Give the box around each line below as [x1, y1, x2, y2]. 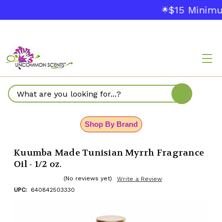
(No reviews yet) [63, 175, 112, 182]
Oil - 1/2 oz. [14, 159, 62, 170]
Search [9, 94, 36, 104]
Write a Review [117, 175, 162, 182]
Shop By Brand [84, 120, 138, 128]
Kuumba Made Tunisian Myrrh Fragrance [14, 147, 204, 159]
